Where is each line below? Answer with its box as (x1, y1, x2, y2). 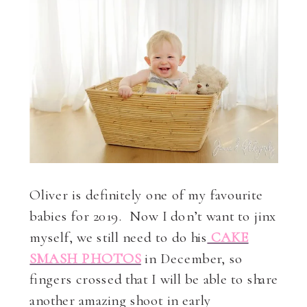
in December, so (140, 249, 243, 267)
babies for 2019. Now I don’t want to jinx (29, 206, 277, 224)
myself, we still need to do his (29, 228, 208, 245)
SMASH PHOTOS (29, 249, 141, 267)
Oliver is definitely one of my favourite (29, 185, 263, 203)
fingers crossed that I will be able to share (29, 269, 279, 288)
